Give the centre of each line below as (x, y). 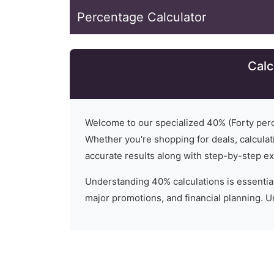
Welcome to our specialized (146, 123)
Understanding (118, 181)
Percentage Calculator (142, 17)
